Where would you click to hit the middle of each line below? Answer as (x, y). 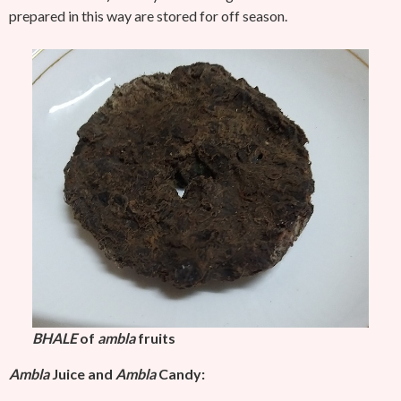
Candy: (180, 374)
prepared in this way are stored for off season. (149, 16)
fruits (155, 338)
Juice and (82, 374)
